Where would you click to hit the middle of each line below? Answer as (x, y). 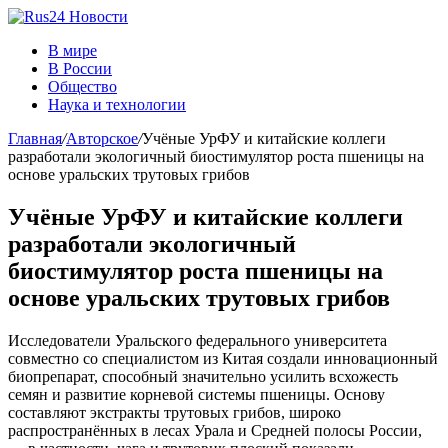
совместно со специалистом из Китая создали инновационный (223, 358)
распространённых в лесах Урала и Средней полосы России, (215, 430)
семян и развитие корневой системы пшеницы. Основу (196, 394)
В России (80, 68)
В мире (72, 50)
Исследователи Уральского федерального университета (197, 340)
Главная (35, 138)
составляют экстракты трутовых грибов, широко (174, 412)
